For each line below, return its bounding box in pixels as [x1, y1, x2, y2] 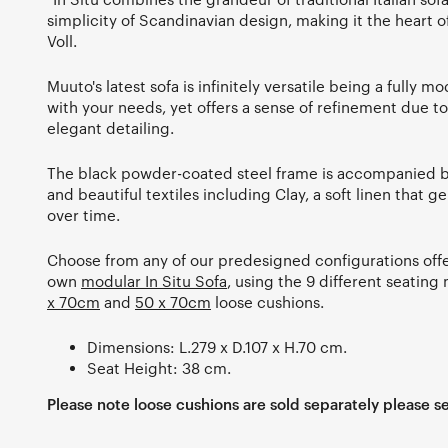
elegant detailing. [47, 119, 174, 137]
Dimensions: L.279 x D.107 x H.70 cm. [87, 338, 347, 356]
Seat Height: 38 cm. [87, 359, 231, 377]
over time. [47, 206, 120, 224]
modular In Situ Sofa [81, 272, 227, 290]
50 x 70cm [135, 293, 211, 311]
